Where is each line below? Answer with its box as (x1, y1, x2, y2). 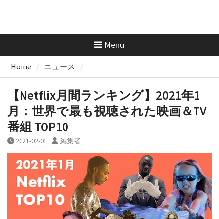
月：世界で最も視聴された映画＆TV (7, 103, 206, 119)
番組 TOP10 (7, 118, 68, 134)
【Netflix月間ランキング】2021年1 (7, 87, 200, 103)
